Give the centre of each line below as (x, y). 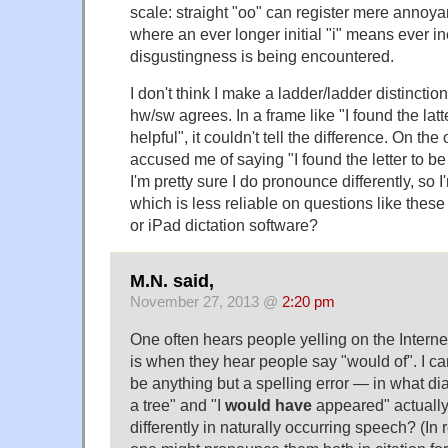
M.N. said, (172, 281)
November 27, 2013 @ (206, 302)
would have (268, 405)
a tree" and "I (177, 405)
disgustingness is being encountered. (262, 56)
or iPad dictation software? (224, 225)
